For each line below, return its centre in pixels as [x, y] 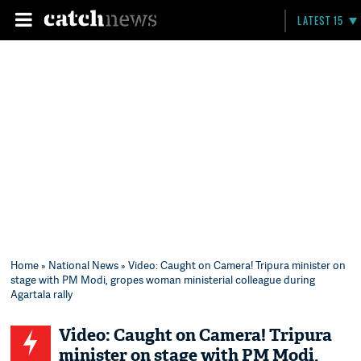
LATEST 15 [321, 21]
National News [84, 265]
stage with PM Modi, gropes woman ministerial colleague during [163, 280]
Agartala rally [42, 294]
